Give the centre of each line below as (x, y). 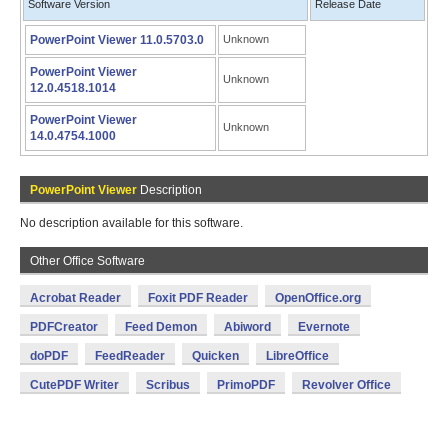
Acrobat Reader (75, 298)
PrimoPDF (246, 385)
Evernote (324, 327)
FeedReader (130, 356)
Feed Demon (161, 327)
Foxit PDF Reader (198, 298)
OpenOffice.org (318, 298)
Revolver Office (346, 385)
